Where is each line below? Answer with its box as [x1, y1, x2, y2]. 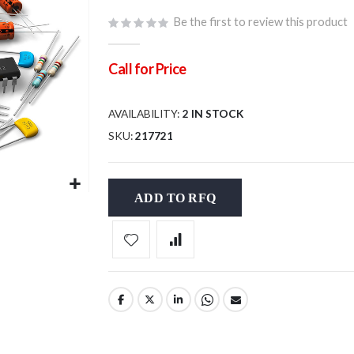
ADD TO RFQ [134, 190, 216, 205]
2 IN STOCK [183, 107, 244, 121]
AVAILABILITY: [108, 107, 180, 121]
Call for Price [108, 60, 186, 78]
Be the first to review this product [173, 14, 348, 29]
